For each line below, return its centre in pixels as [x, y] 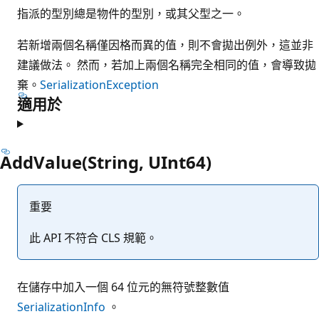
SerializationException [99, 84]
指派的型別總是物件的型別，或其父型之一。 [131, 13]
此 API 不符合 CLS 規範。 [93, 237]
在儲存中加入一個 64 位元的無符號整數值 [123, 287]
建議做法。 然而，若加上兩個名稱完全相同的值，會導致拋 [167, 64]
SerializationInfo [61, 307]
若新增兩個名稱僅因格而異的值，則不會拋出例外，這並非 [165, 45]
